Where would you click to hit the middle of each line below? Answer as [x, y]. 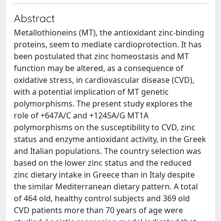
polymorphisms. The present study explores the [103, 104]
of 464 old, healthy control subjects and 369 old [102, 198]
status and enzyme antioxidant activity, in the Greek [110, 139]
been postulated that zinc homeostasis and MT [101, 56]
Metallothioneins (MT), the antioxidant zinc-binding [109, 33]
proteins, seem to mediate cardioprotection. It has [108, 44]
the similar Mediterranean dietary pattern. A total [106, 186]
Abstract [34, 18]
